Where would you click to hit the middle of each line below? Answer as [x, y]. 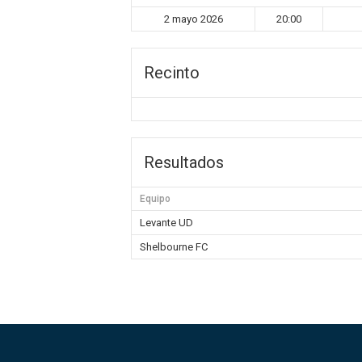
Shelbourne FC [174, 247]
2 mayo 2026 [193, 19]
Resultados [184, 162]
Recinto [172, 73]
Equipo [155, 199]
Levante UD [166, 223]
